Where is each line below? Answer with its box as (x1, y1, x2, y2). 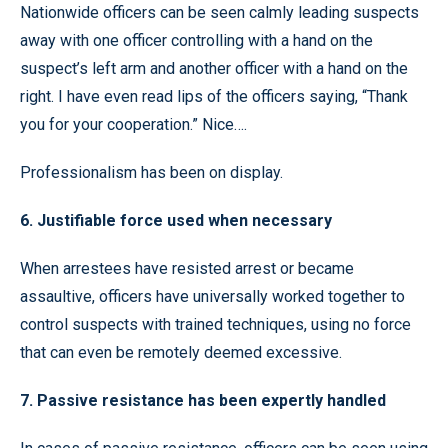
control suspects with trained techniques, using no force (20, 314, 411, 334)
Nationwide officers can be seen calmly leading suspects (20, 2, 419, 22)
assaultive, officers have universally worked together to (20, 286, 405, 306)
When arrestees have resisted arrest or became (20, 258, 354, 278)
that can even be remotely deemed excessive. (20, 342, 342, 362)
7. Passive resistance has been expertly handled (20, 390, 386, 410)
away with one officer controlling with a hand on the (20, 30, 373, 50)
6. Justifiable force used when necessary (20, 210, 332, 230)
